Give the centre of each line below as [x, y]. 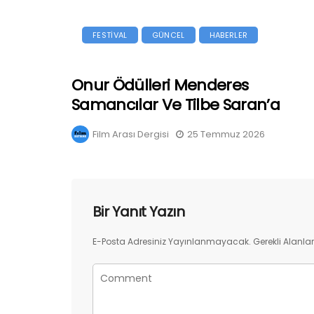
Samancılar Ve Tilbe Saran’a [176, 105]
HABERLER [228, 35]
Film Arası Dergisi [131, 135]
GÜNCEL [168, 35]
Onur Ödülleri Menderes [160, 86]
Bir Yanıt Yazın [138, 212]
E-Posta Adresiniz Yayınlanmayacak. [172, 242]
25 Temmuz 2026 [226, 135]
